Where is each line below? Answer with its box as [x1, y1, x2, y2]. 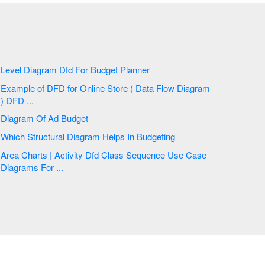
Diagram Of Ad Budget [60, 112, 91, 125]
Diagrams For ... [40, 160, 63, 173]
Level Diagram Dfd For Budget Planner [119, 63, 150, 76]
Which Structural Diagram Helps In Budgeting [136, 130, 177, 143]
